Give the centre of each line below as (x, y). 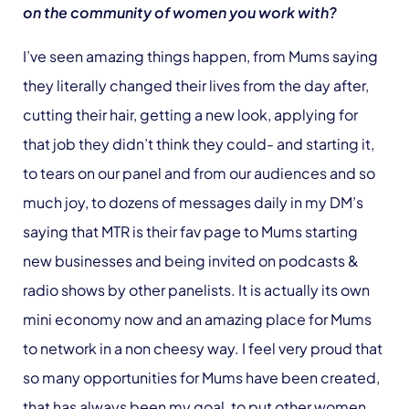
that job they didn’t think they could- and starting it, (199, 143)
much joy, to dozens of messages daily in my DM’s (193, 202)
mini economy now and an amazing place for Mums (197, 319)
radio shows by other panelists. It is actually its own (196, 289)
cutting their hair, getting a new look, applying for (190, 114)
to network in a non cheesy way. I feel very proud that (203, 348)
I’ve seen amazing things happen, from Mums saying (200, 56)
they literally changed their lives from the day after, (196, 85)
